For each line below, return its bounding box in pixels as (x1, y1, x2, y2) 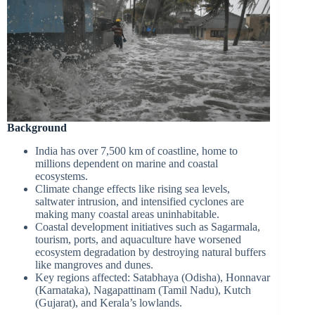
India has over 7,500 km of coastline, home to (35, 144, 238, 157)
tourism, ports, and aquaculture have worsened (35, 233, 241, 245)
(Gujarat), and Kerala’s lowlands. (35, 296, 182, 309)
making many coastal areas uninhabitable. (35, 207, 219, 220)
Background (7, 121, 67, 134)
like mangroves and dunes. (35, 258, 153, 271)
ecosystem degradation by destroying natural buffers (35, 245, 266, 258)
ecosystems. (35, 169, 88, 182)
